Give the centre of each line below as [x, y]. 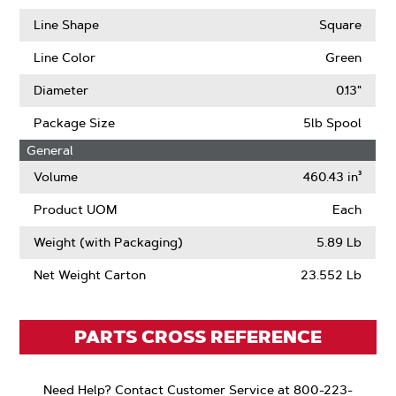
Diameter [61, 90]
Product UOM [76, 209]
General [50, 150]
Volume [56, 177]
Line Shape [67, 25]
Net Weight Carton [90, 275]
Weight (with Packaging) [109, 242]
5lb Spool [333, 123]
